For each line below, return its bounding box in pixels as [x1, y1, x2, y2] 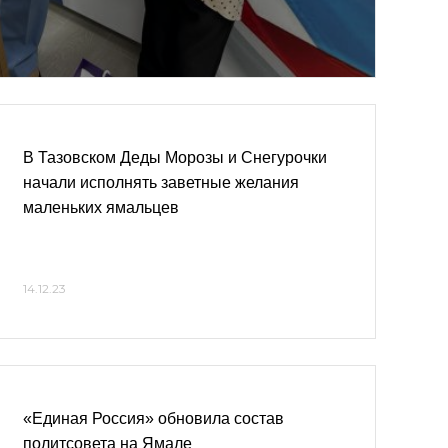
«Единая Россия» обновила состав [23, 410, 284, 427]
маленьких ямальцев [23, 199, 179, 216]
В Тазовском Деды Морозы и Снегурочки [23, 149, 327, 166]
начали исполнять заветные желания [23, 174, 299, 191]
